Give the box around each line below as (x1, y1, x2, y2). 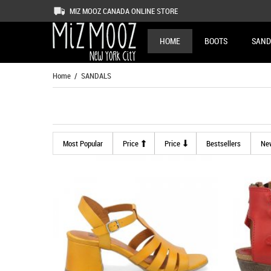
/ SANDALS (71, 70, 111, 81)
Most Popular (63, 138, 103, 149)
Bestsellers (206, 138, 241, 149)
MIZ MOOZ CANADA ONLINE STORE (70, 5, 178, 16)
